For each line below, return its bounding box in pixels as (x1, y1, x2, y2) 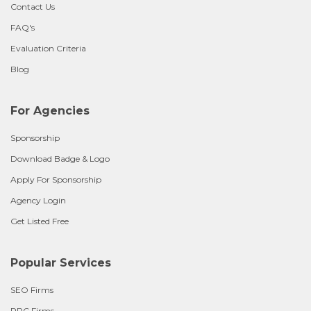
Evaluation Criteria (10, 42, 86, 53)
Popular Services (10, 255, 111, 269)
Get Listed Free (10, 215, 69, 226)
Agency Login (10, 194, 66, 205)
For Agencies (10, 103, 90, 117)
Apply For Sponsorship (10, 174, 101, 185)
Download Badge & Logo (10, 153, 110, 164)
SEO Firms (10, 284, 53, 295)
